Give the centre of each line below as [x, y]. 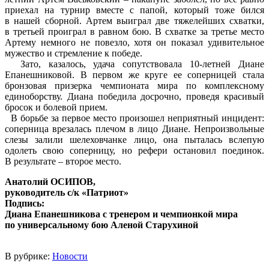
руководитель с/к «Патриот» [67, 192]
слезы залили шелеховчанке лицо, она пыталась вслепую [134, 139]
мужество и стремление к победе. [74, 53]
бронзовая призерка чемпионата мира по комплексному [134, 85]
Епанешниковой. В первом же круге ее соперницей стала [134, 74]
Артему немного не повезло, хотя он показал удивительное [134, 42]
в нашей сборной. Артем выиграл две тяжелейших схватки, [134, 20]
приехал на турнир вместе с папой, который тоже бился [134, 10]
